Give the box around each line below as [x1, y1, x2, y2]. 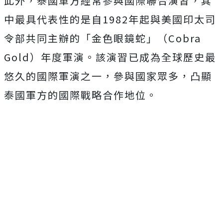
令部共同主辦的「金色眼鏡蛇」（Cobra [4, 31, 201, 45]
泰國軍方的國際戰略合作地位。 [4, 88, 157, 102]
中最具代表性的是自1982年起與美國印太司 [4, 12, 216, 26]
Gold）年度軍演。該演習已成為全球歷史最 [4, 50, 216, 64]
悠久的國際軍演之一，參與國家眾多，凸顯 [4, 69, 212, 83]
